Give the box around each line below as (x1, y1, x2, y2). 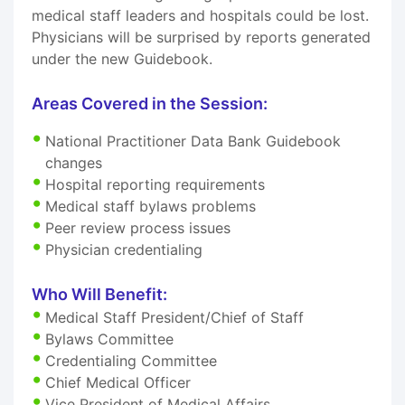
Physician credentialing (45, 240, 202, 259)
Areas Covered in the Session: (32, 93, 268, 113)
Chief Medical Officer (45, 372, 191, 391)
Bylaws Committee (45, 329, 174, 348)
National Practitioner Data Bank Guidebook (45, 131, 341, 150)
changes (45, 153, 102, 172)
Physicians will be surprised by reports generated (32, 27, 371, 46)
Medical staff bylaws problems (45, 196, 256, 215)
